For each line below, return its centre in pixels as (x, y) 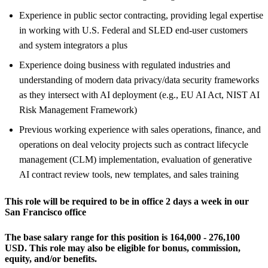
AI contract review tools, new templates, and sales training (129, 174)
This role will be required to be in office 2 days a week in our (127, 201)
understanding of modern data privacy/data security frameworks (139, 80)
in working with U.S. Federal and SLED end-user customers (133, 30)
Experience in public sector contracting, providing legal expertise (141, 15)
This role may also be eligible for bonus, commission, (134, 248)
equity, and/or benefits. (51, 258)
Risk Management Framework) (78, 109)
